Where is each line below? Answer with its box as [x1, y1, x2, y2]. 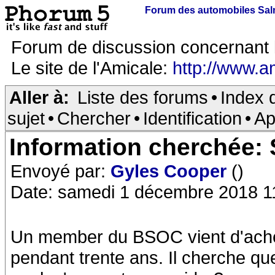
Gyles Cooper [110, 161, 231, 181]
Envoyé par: [10, 161, 110, 181]
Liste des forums [77, 87, 208, 107]
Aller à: [9, 87, 69, 107]
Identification [143, 108, 242, 128]
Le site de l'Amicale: [11, 58, 172, 78]
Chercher [57, 108, 131, 128]
